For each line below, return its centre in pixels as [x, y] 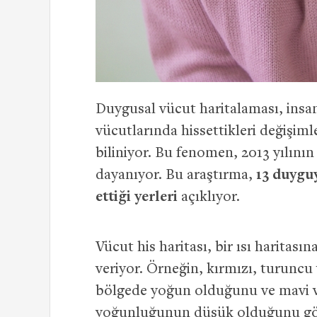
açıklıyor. [209, 198]
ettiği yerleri [137, 198]
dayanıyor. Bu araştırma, [176, 176]
